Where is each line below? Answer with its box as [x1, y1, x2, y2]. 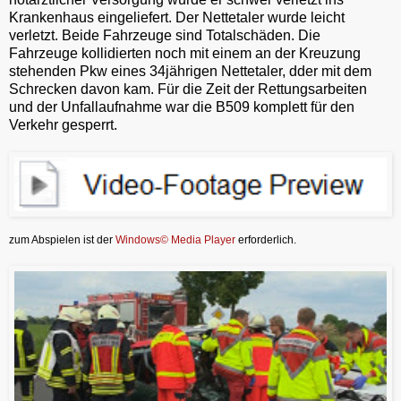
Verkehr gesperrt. [9, 116, 117, 132]
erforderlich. [235, 233, 296, 246]
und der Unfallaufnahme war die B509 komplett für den [9, 98, 354, 115]
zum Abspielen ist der [9, 233, 115, 246]
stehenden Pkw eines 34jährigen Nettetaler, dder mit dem [9, 63, 371, 79]
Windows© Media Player [115, 233, 235, 246]
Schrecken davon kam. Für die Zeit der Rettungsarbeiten [9, 81, 367, 97]
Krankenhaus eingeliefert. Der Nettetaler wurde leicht [9, 9, 345, 25]
